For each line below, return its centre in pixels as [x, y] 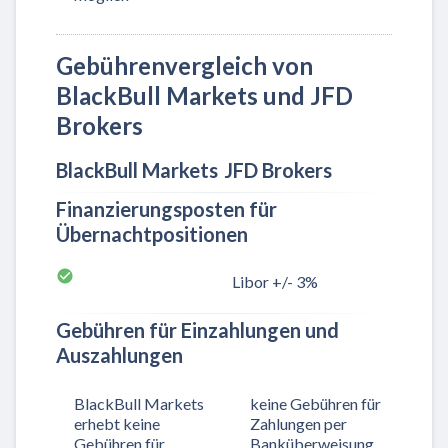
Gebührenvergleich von [184, 66]
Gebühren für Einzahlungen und [197, 330]
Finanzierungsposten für [166, 209]
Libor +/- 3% [275, 282]
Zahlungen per [298, 423]
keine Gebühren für [315, 403]
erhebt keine [117, 423]
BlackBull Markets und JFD [204, 96]
